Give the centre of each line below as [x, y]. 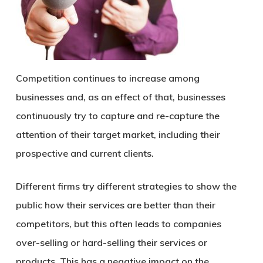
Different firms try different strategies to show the [126, 186]
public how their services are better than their [115, 205]
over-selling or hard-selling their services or [111, 242]
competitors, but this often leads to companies [118, 224]
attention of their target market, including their [118, 134]
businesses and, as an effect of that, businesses [120, 97]
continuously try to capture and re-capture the [117, 116]
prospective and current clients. [85, 153]
